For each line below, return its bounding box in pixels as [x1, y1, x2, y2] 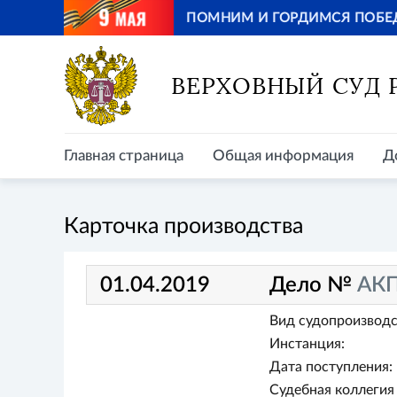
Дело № [269, 274, 358, 296]
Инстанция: [269, 337, 345, 351]
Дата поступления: [269, 360, 393, 374]
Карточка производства [64, 215, 303, 237]
